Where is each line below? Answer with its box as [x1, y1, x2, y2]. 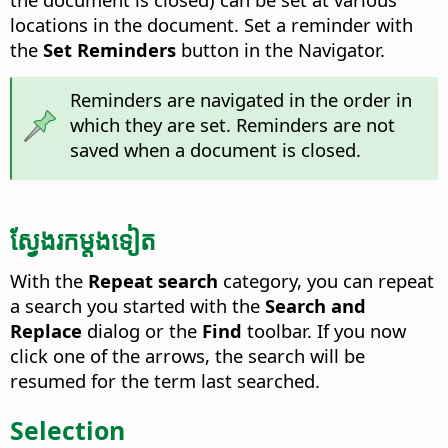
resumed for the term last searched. [10, 367, 320, 393]
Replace [10, 317, 82, 343]
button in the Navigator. [176, 37, 385, 63]
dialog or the [82, 317, 202, 343]
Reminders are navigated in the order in [69, 87, 412, 113]
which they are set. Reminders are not [69, 112, 395, 138]
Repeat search [88, 267, 218, 293]
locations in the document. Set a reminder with [10, 12, 413, 38]
